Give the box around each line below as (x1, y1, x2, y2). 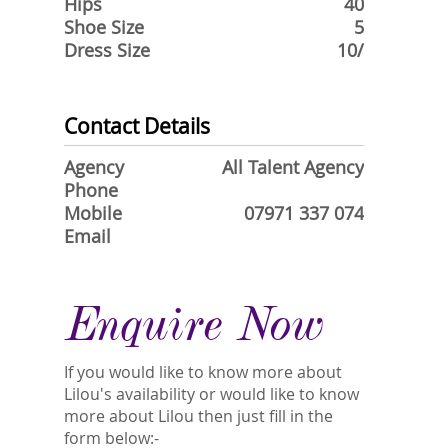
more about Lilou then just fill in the (64, 405, 333, 427)
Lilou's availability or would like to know (64, 383, 359, 405)
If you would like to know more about (64, 361, 342, 383)
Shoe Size (64, 16, 144, 39)
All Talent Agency (222, 156, 364, 179)
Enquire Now (64, 298, 323, 351)
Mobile (64, 202, 122, 225)
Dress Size (64, 39, 150, 62)
